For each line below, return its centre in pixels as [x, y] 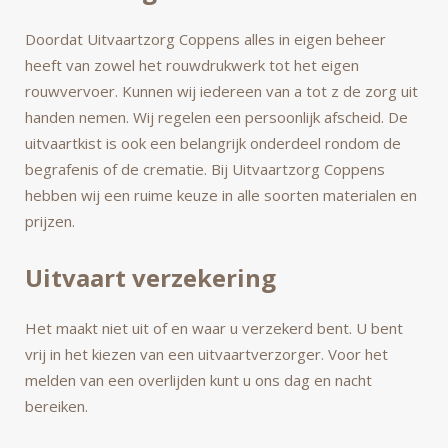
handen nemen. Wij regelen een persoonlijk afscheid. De [216, 117]
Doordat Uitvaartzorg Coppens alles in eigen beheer [205, 39]
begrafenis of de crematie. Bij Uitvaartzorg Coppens [205, 169]
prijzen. [50, 221]
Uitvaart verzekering [150, 277]
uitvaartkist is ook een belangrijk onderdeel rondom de [213, 143]
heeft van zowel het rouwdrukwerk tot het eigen [192, 65]
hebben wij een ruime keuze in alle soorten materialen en [221, 195]
